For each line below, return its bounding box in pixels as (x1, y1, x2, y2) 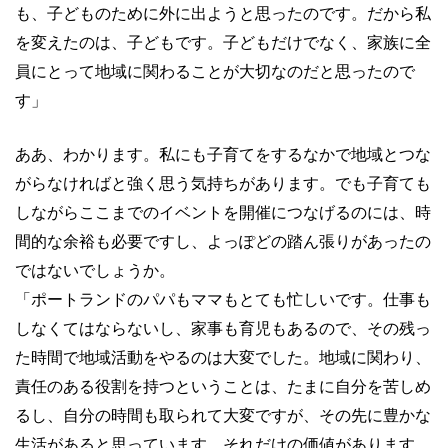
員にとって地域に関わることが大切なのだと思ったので (15, 62, 415, 80)
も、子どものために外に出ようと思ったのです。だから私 (15, 4, 431, 22)
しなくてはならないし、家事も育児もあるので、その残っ (15, 319, 431, 337)
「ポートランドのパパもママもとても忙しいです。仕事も (15, 290, 431, 308)
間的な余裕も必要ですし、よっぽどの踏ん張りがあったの (15, 232, 431, 250)
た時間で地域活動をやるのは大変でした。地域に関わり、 (15, 348, 431, 366)
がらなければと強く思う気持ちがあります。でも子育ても (15, 174, 431, 192)
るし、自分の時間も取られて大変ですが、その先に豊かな (15, 406, 431, 424)
